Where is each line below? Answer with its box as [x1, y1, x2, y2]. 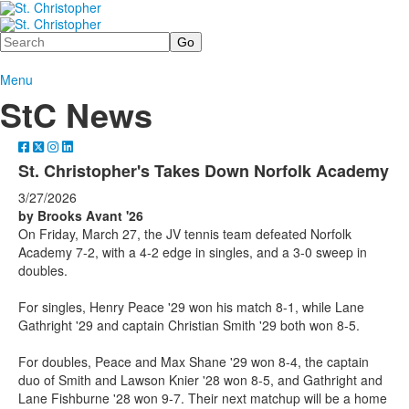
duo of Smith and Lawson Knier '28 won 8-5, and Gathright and [18, 370, 383, 389]
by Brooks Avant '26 [18, 205, 143, 225]
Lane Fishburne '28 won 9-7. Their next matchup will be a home [18, 388, 387, 407]
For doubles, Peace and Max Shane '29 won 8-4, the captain [18, 351, 369, 371]
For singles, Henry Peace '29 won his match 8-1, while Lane [18, 297, 364, 316]
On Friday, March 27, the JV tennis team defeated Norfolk [18, 224, 351, 243]
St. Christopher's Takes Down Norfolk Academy [18, 158, 389, 183]
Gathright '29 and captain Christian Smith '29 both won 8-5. [18, 315, 360, 334]
